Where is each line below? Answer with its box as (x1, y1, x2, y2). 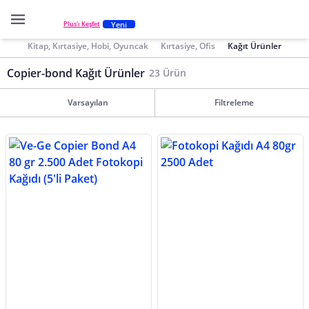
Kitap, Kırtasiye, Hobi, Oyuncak (28, 39, 148, 52)
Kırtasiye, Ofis (161, 39, 216, 52)
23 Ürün (149, 66, 186, 79)
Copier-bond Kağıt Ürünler (7, 66, 145, 81)
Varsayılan (67, 97, 108, 108)
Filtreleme (215, 97, 254, 108)
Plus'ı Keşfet (63, 19, 100, 29)
